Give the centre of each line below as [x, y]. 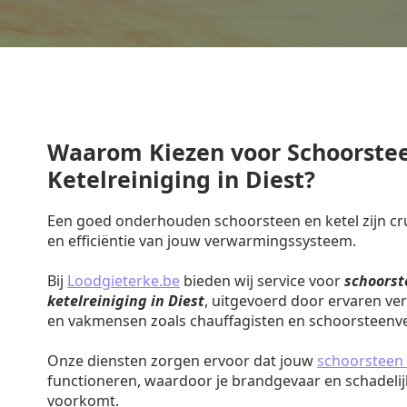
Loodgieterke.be [124, 281]
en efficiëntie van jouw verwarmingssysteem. [202, 241]
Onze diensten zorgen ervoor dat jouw [182, 361]
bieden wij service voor [262, 281]
